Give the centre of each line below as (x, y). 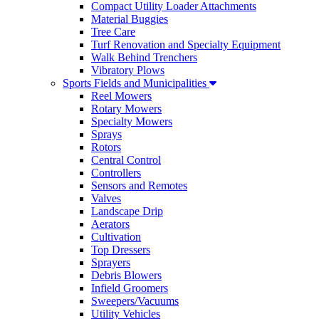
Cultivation (116, 237)
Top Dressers (121, 250)
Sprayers (111, 262)
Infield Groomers (130, 288)
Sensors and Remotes (139, 185)
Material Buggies (130, 19)
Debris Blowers (126, 275)
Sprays (106, 134)
